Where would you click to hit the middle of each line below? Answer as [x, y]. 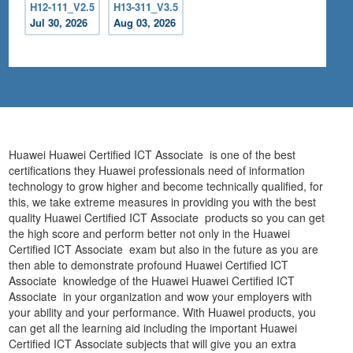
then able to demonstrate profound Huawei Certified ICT [149, 265]
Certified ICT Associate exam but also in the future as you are [164, 249]
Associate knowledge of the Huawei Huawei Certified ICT [152, 281]
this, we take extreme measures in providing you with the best [163, 202]
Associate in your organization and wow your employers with [161, 297]
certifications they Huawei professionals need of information [157, 171]
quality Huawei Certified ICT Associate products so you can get [167, 218]
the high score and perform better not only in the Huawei [150, 234]
